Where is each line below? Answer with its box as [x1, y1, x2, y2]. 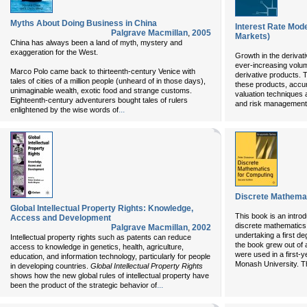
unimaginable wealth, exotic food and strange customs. [10, 86, 192, 95]
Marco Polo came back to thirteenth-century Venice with [10, 67, 195, 75]
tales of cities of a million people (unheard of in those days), [10, 77, 206, 85]
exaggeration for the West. [10, 48, 98, 56]
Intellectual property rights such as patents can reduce [10, 233, 191, 241]
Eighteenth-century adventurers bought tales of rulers [10, 96, 188, 104]
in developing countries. [10, 262, 90, 270]
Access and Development [10, 213, 111, 223]
